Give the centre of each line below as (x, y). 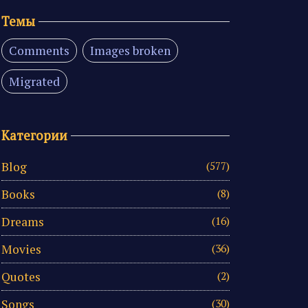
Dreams (23, 221)
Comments (39, 51)
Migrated (34, 82)
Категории (34, 136)
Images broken (130, 51)
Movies (21, 249)
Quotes (21, 276)
